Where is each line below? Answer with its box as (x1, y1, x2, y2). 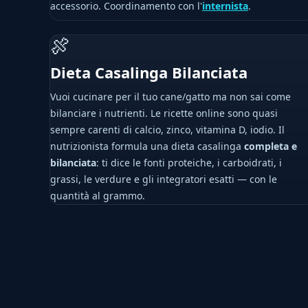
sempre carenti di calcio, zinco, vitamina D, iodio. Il (50, 123, 285, 136)
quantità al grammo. (50, 189, 145, 202)
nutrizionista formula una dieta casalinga (50, 140, 244, 153)
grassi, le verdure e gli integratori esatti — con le (50, 173, 277, 186)
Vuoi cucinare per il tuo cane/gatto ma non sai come (50, 90, 291, 103)
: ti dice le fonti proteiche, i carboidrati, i (96, 156, 282, 169)
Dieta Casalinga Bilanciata (50, 62, 247, 82)
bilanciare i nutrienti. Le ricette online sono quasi (50, 107, 278, 120)
